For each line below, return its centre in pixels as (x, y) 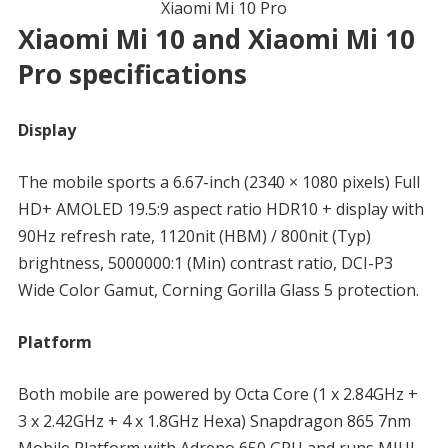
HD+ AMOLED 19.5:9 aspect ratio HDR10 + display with (220, 208)
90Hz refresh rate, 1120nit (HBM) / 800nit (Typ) (194, 235)
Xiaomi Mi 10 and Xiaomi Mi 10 (216, 38)
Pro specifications (132, 73)
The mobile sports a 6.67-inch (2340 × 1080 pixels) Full (218, 181)
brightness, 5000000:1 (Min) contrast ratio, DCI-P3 (205, 262)
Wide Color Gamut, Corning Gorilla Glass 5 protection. (218, 289)
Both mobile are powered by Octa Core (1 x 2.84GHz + (217, 393)
